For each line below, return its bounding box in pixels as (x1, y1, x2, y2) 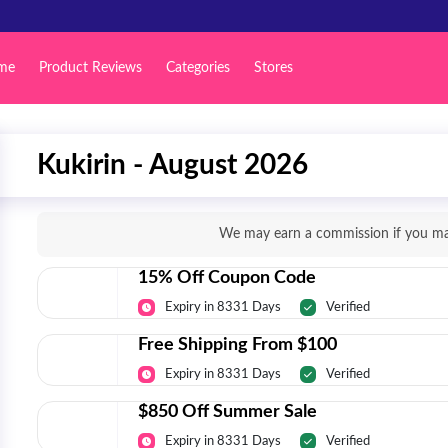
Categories (165, 60, 230, 75)
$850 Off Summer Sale (138, 403, 317, 421)
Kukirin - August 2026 (37, 151, 308, 179)
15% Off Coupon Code (138, 269, 316, 287)
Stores (253, 60, 293, 75)
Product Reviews (38, 60, 142, 75)
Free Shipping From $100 (138, 336, 337, 354)
